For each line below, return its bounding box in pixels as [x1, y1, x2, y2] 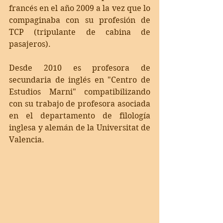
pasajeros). [9, 39, 55, 49]
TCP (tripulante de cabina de [9, 27, 150, 37]
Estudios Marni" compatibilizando [9, 87, 150, 97]
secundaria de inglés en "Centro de [9, 75, 150, 85]
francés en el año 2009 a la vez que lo [9, 3, 150, 13]
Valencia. [9, 135, 46, 145]
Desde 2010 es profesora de [9, 63, 150, 73]
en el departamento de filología [9, 111, 150, 121]
